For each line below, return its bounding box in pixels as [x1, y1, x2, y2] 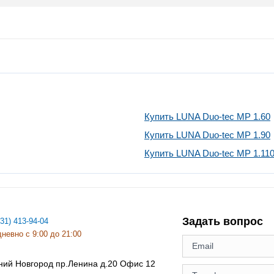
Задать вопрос [182, 215, 263, 228]
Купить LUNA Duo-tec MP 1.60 [144, 111, 270, 122]
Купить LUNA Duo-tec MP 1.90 [144, 129, 270, 140]
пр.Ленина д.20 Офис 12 [56, 258, 156, 268]
